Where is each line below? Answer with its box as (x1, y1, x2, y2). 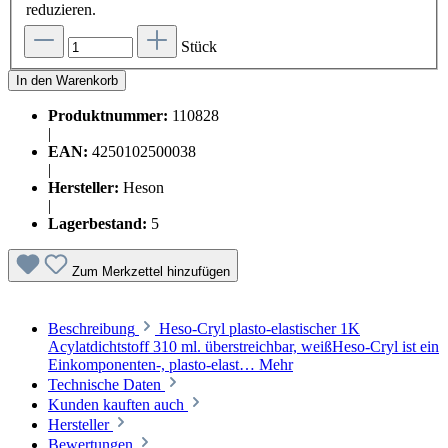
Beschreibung (48, 319, 135, 337)
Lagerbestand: (48, 214, 147, 232)
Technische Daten (48, 375, 161, 393)
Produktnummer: (48, 106, 168, 124)
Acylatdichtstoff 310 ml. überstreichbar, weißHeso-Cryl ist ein (48, 337, 439, 355)
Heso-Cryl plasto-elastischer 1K (159, 319, 360, 337)
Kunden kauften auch (48, 395, 184, 413)
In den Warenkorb (16, 72, 118, 88)
